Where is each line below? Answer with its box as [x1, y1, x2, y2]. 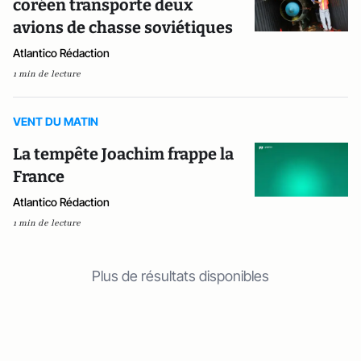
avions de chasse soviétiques [13, 18, 233, 38]
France [13, 167, 64, 187]
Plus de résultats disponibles [92, 268, 269, 285]
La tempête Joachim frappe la [13, 144, 234, 164]
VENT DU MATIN [13, 114, 98, 129]
